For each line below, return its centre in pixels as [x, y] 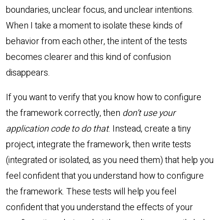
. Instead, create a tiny [150, 129]
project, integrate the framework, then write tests [98, 145]
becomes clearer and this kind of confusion [88, 57]
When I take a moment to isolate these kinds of [94, 26]
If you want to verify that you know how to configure [104, 98]
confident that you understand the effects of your [99, 208]
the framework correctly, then [64, 113]
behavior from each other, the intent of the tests [96, 42]
